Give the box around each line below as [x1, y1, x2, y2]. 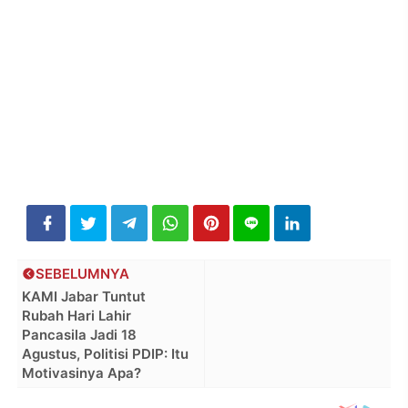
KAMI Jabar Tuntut [22, 288, 147, 306]
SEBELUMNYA [36, 265, 130, 283]
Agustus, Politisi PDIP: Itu [22, 345, 189, 363]
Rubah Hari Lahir [22, 307, 132, 325]
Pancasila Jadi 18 [22, 326, 138, 344]
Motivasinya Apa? [22, 364, 142, 382]
